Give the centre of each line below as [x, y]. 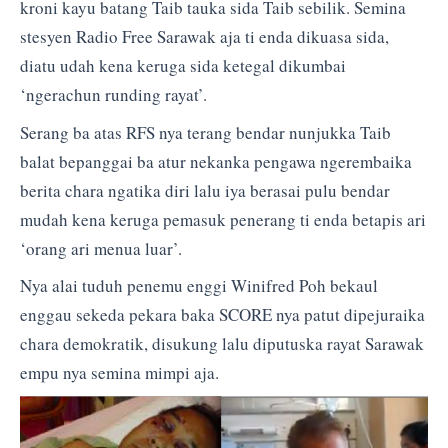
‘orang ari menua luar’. [101, 248]
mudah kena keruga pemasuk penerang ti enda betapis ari [223, 219]
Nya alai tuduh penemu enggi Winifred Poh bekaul [199, 286]
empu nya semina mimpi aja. [119, 373]
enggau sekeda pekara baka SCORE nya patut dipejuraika [222, 315]
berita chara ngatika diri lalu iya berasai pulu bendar [205, 190]
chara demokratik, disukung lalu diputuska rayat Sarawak [222, 344]
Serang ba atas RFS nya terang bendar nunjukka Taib [205, 132]
